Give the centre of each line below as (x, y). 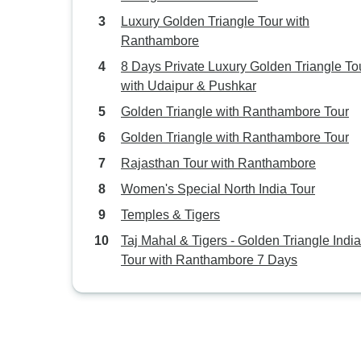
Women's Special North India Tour (218, 189)
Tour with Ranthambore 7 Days (209, 260)
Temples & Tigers (170, 215)
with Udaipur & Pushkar (189, 86)
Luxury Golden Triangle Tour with (215, 21)
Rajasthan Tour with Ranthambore (218, 163)
